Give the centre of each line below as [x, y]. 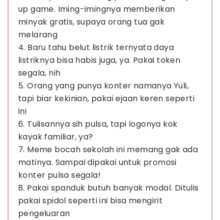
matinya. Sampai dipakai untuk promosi [97, 162]
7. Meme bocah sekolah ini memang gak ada [108, 150]
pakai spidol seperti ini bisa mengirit [91, 201]
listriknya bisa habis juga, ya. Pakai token [99, 60]
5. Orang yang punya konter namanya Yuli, [103, 86]
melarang [38, 35]
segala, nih [40, 73]
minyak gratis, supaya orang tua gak [91, 22]
